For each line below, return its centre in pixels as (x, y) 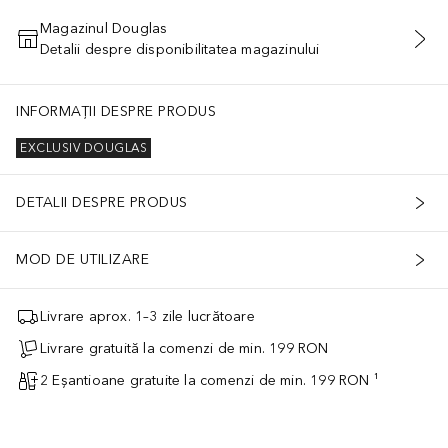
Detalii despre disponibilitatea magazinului (180, 49)
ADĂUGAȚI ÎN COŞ (224, 49)
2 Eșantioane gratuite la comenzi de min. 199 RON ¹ (209, 381)
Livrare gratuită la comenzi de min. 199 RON (184, 349)
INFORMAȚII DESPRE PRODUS (116, 111)
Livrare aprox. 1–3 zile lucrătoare (147, 317)
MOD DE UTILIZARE (82, 260)
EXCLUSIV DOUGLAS (83, 148)
